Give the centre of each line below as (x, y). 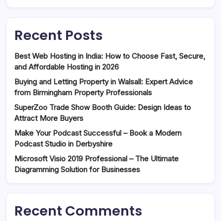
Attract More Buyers (49, 118)
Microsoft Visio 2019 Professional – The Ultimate (96, 158)
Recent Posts (58, 35)
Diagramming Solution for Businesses (77, 169)
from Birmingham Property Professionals (83, 92)
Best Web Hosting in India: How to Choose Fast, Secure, (110, 56)
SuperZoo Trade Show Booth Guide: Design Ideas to (103, 107)
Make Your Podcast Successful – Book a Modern (98, 133)
